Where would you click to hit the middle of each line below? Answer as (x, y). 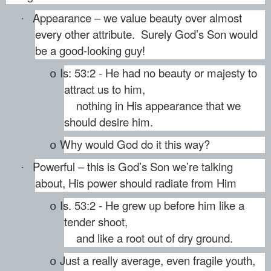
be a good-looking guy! (90, 50)
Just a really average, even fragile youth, (158, 260)
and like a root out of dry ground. (149, 237)
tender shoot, (96, 221)
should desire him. (109, 121)
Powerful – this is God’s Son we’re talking (133, 166)
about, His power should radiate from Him (136, 182)
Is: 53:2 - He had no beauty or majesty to (158, 72)
